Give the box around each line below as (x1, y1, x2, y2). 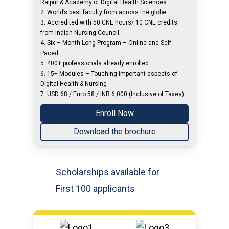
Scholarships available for (56, 167, 160, 177)
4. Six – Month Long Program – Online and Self (40, 39, 172, 47)
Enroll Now (95, 108, 134, 118)
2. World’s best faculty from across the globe (40, 9, 167, 16)
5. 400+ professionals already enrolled (40, 60, 149, 67)
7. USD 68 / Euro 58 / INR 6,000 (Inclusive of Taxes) (40, 90, 185, 98)
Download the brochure (73, 127, 156, 136)
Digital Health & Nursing (40, 80, 107, 87)
